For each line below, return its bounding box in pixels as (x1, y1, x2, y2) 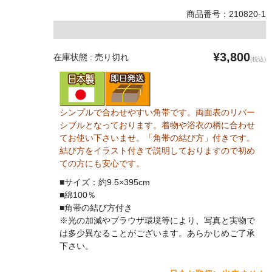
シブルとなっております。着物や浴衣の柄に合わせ (59, 120, 255, 131)
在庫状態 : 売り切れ (53, 52, 129, 63)
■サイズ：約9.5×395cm (59, 177, 150, 188)
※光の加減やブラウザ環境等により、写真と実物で (59, 216, 255, 226)
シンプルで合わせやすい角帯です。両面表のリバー (59, 107, 255, 118)
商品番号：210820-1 (186, 9, 266, 19)
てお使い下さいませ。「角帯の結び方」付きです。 (59, 133, 255, 143)
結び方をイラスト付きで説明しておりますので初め (59, 146, 255, 156)
